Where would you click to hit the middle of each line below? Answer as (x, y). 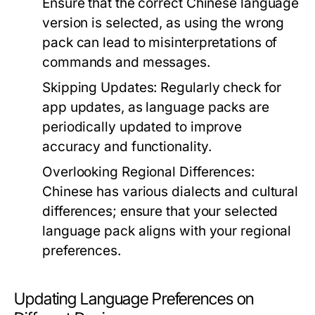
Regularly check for (219, 88)
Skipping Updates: (100, 88)
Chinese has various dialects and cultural (171, 192)
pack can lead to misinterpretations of (160, 43)
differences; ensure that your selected (160, 211)
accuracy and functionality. (127, 147)
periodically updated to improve (142, 127)
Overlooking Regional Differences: (148, 172)
